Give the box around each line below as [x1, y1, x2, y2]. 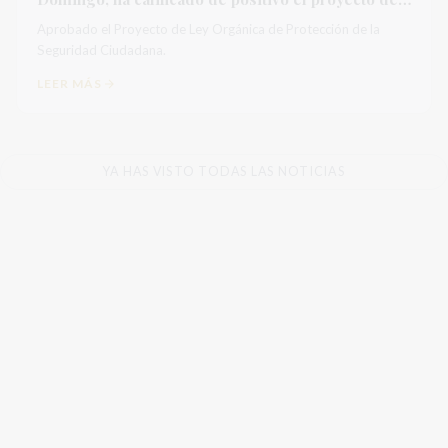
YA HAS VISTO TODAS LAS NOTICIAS [103, 164, 345, 179]
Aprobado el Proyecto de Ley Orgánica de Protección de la [37, 21, 380, 37]
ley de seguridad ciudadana [37, 9, 241, 29]
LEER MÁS [37, 76, 102, 91]
